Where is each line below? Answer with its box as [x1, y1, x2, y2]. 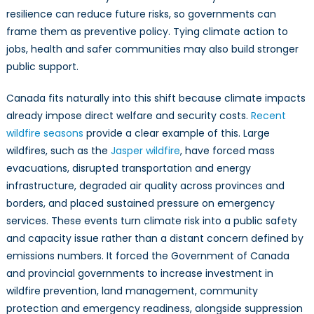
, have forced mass [179, 144, 275, 158]
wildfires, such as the [6, 144, 111, 158]
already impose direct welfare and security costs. [6, 109, 251, 123]
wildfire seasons [6, 126, 83, 141]
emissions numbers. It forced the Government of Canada [6, 249, 289, 264]
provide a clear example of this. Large [83, 126, 270, 141]
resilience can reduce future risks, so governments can [6, 7, 276, 22]
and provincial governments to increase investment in [6, 266, 273, 281]
